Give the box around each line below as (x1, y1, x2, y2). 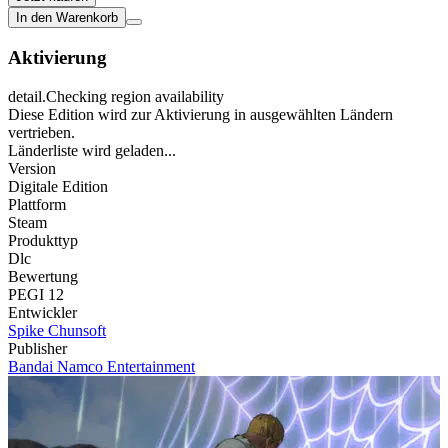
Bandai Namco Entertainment (8, 357, 195, 375)
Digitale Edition (8, 177, 108, 195)
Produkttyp (8, 231, 78, 249)
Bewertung (8, 267, 78, 285)
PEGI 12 (8, 285, 64, 303)
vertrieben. (8, 123, 75, 141)
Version (8, 159, 56, 177)
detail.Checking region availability (8, 87, 224, 105)
